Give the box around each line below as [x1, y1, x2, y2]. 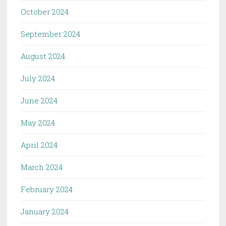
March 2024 [21, 161, 63, 172]
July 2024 [21, 73, 55, 83]
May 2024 [21, 117, 55, 128]
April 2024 [21, 139, 58, 150]
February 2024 [21, 184, 73, 194]
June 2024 [21, 95, 58, 105]
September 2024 [21, 28, 80, 39]
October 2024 [21, 6, 69, 17]
